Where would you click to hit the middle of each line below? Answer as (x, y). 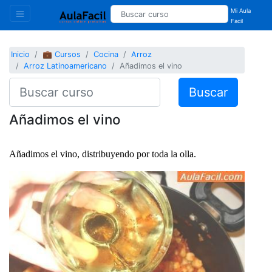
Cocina (106, 55)
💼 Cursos (62, 55)
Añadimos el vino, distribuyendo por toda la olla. (103, 154)
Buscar (208, 92)
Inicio (21, 55)
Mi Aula (241, 11)
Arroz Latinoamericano (66, 66)
